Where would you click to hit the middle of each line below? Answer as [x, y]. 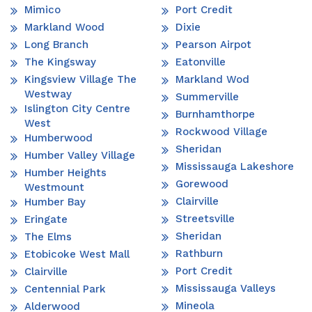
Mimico [42, 10]
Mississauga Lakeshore [235, 167]
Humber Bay [55, 202]
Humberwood [58, 138]
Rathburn [199, 254]
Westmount [54, 188]
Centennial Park [65, 289]
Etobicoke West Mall [77, 255]
